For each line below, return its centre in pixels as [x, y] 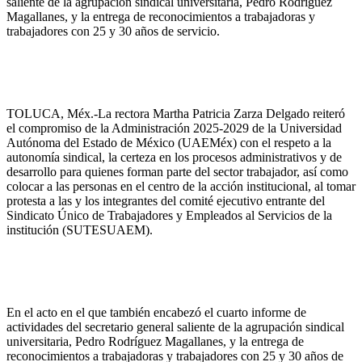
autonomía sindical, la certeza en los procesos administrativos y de [174, 157]
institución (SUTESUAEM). [80, 229]
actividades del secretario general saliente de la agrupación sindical [175, 326]
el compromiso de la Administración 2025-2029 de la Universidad [174, 128]
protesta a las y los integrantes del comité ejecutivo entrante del [166, 200]
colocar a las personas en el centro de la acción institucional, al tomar [181, 186]
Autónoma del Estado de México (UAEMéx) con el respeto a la [169, 142]
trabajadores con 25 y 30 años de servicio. [113, 31]
